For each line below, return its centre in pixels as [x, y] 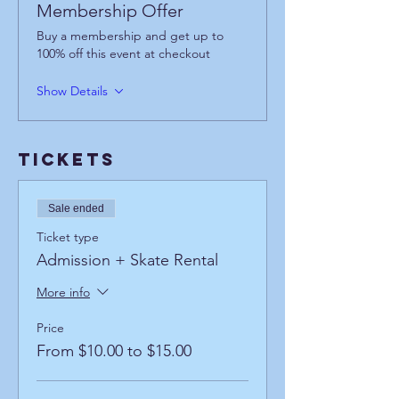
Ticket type [68, 236]
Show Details [72, 90]
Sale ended [76, 208]
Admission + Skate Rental [127, 260]
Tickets [67, 159]
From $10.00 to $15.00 [114, 350]
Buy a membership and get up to [130, 35]
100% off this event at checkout [123, 53]
